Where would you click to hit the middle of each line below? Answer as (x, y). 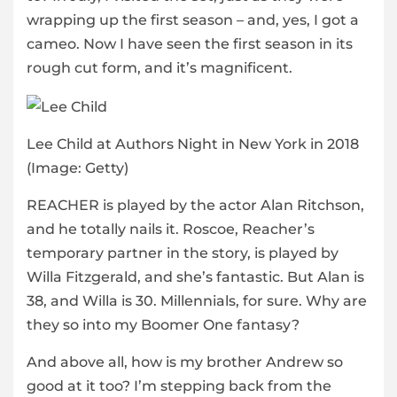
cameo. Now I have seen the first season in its (190, 44)
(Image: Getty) (78, 167)
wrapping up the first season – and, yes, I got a (193, 20)
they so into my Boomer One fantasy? (163, 324)
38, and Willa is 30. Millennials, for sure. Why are (197, 300)
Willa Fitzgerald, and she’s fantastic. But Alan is (195, 276)
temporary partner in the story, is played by (183, 253)
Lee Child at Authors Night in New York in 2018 (193, 144)
